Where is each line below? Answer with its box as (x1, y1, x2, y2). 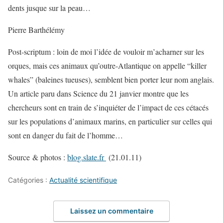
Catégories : (8, 175, 49, 184)
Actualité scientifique (49, 175, 117, 184)
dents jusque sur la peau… (8, 2, 91, 13)
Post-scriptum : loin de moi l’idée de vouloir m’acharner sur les (8, 46, 204, 57)
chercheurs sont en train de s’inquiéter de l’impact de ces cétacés (8, 102, 209, 112)
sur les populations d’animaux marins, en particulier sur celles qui (8, 115, 212, 126)
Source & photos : (8, 151, 67, 162)
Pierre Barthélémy (8, 24, 65, 35)
